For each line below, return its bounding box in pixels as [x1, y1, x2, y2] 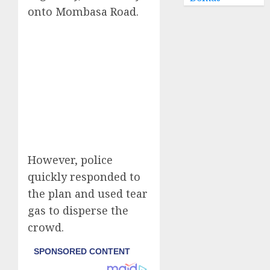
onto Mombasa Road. [28, 4, 139, 19]
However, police [28, 152, 113, 168]
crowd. [28, 220, 64, 235]
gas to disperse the [28, 203, 128, 218]
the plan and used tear [28, 186, 148, 201]
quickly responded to [28, 169, 140, 184]
